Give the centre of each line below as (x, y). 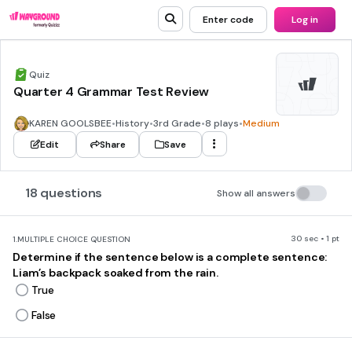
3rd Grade (177, 123)
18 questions (64, 193)
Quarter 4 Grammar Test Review (112, 92)
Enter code (228, 20)
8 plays (222, 123)
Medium (261, 123)
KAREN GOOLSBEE (70, 123)
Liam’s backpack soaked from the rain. (115, 273)
